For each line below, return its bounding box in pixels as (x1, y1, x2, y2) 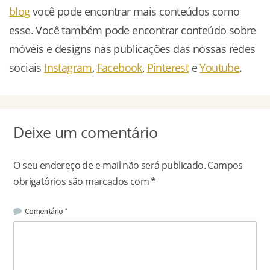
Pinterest (146, 60, 189, 75)
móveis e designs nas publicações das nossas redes (9, 42, 256, 57)
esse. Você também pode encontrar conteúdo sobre (9, 23, 256, 38)
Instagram (44, 60, 92, 75)
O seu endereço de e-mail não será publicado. (13, 159, 206, 172)
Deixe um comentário (13, 121, 157, 142)
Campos (207, 159, 243, 172)
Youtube (199, 60, 240, 75)
